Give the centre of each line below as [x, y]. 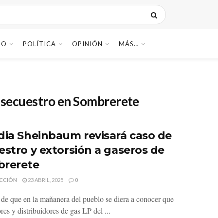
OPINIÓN [87, 44]
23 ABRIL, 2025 [45, 180]
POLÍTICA [39, 44]
